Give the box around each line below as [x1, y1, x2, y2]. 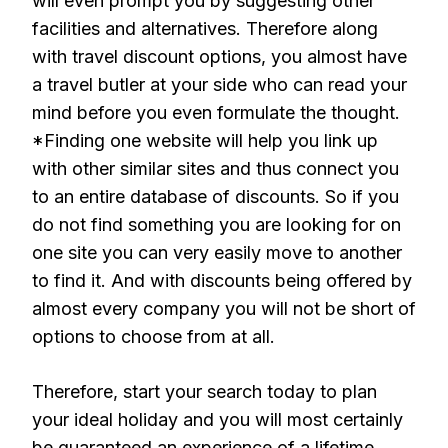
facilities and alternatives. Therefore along [32, 18, 378, 39]
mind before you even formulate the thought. [32, 102, 400, 123]
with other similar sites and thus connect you [32, 158, 399, 179]
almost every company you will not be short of [32, 298, 416, 319]
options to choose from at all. [32, 326, 275, 347]
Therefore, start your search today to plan [32, 381, 377, 402]
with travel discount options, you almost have [32, 46, 407, 67]
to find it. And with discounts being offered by [32, 270, 412, 291]
